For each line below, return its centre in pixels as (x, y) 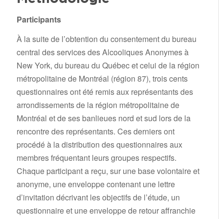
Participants (39, 19)
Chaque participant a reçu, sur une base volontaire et (108, 171)
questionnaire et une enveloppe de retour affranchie (106, 211)
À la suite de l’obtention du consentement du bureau (106, 39)
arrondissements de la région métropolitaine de (98, 105)
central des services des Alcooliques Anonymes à (102, 52)
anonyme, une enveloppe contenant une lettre (96, 184)
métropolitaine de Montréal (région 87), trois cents (102, 79)
